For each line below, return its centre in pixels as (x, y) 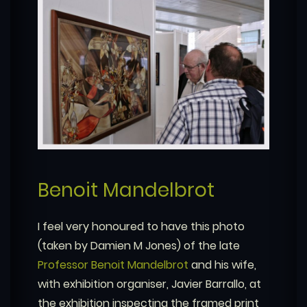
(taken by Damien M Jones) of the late (139, 246)
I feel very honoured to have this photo (141, 227)
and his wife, (222, 265)
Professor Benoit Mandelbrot (113, 265)
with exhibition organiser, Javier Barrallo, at (149, 284)
